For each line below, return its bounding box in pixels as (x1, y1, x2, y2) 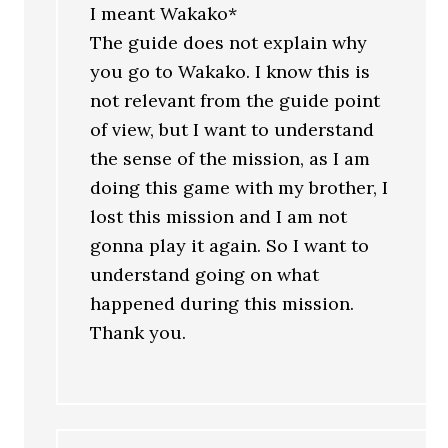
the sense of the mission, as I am (90, 147, 371, 170)
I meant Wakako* (90, 2, 238, 25)
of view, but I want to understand (90, 118, 375, 141)
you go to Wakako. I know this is (90, 60, 371, 83)
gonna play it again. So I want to (90, 234, 370, 257)
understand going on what (90, 263, 320, 286)
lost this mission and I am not (90, 205, 348, 228)
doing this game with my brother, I (90, 176, 389, 199)
